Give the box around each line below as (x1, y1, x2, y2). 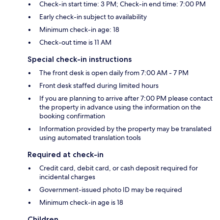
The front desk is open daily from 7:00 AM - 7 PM (39, 68, 189, 78)
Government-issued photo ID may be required (39, 185, 182, 194)
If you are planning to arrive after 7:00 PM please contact (39, 94, 213, 103)
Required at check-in (27, 150, 104, 160)
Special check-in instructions (27, 55, 132, 64)
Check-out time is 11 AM (39, 38, 111, 47)
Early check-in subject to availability (39, 12, 147, 22)
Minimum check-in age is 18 (39, 198, 123, 207)
